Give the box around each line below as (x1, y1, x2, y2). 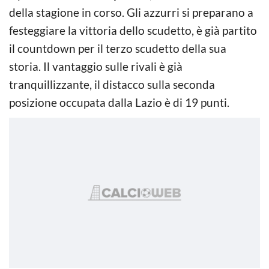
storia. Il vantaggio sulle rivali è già (9, 59, 183, 73)
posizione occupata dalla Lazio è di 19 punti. (9, 95, 229, 109)
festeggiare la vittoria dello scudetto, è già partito (9, 23, 257, 37)
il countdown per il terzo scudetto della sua (9, 41, 226, 55)
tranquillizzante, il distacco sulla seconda (9, 77, 215, 91)
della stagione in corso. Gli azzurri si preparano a (9, 5, 253, 19)
